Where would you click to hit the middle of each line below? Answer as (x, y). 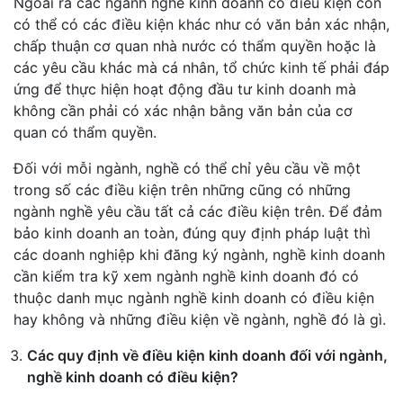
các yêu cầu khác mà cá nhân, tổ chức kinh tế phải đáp (201, 67)
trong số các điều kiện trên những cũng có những (182, 189)
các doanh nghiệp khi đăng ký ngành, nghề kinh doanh (199, 254)
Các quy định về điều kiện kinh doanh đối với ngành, (207, 355)
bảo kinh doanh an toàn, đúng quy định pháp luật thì (192, 233)
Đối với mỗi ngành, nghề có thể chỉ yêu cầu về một (187, 168)
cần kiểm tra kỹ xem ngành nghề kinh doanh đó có (186, 276)
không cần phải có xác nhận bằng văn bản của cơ (183, 110)
